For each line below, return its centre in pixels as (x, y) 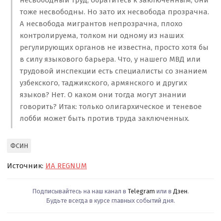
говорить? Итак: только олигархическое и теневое (110, 107)
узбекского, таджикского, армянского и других (103, 83)
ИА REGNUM (66, 166)
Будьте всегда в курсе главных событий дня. (110, 200)
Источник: (26, 166)
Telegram (141, 191)
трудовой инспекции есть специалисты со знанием (113, 71)
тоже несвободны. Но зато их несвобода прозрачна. (114, 12)
